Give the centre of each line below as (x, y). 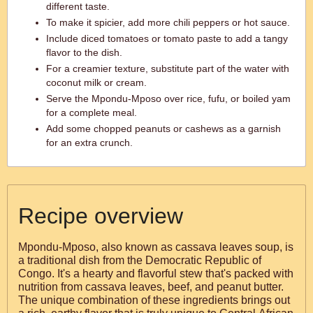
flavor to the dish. (84, 52)
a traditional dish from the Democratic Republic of (140, 260)
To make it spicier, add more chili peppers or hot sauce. (168, 22)
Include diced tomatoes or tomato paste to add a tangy (167, 38)
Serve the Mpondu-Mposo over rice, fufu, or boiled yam (168, 99)
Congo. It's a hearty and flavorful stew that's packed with (156, 274)
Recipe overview (101, 216)
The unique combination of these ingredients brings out (154, 300)
